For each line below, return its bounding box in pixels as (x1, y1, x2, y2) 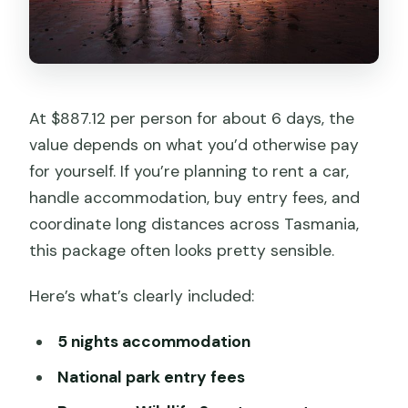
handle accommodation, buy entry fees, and (29, 188, 361, 209)
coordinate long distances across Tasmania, (29, 214, 360, 235)
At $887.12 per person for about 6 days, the (29, 108, 355, 129)
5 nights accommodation (56, 331, 250, 352)
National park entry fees (56, 366, 245, 387)
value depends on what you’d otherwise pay (29, 135, 360, 156)
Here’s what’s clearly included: (29, 286, 255, 307)
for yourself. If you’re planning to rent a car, (29, 161, 350, 182)
